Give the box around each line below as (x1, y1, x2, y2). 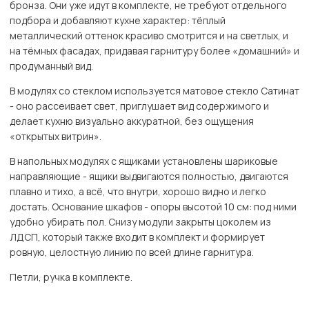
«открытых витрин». (10, 130, 101, 143)
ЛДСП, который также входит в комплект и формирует (10, 230, 265, 244)
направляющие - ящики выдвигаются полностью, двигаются (10, 170, 288, 183)
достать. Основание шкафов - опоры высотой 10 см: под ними (10, 200, 297, 214)
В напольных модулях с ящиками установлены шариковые (10, 154, 278, 168)
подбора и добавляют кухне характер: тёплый (10, 14, 226, 28)
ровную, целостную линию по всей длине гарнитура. (10, 246, 254, 259)
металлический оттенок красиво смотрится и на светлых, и (10, 29, 288, 43)
